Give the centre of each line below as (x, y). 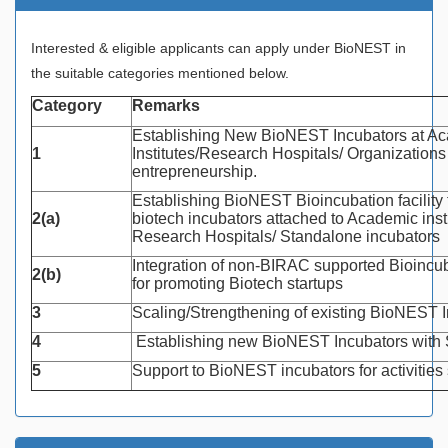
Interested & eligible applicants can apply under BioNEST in (218, 47)
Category (67, 105)
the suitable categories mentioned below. (160, 72)
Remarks (166, 105)
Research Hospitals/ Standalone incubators (286, 236)
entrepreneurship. (194, 171)
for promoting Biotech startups (237, 283)
